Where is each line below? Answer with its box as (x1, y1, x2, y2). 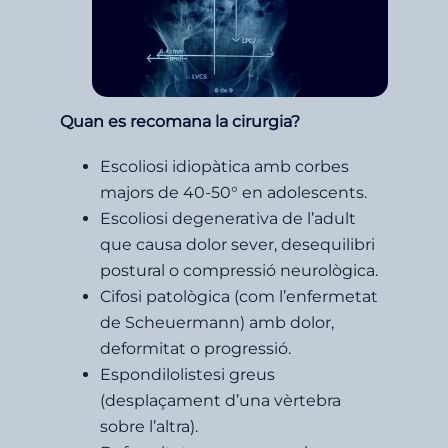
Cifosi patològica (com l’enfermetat (100, 286, 378, 306)
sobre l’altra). (100, 416, 198, 436)
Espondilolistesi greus (100, 364, 275, 384)
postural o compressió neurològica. (100, 260, 378, 280)
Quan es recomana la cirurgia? (60, 111, 300, 131)
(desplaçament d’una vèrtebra (100, 390, 341, 410)
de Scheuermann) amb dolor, (100, 312, 334, 332)
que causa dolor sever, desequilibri (100, 234, 375, 254)
